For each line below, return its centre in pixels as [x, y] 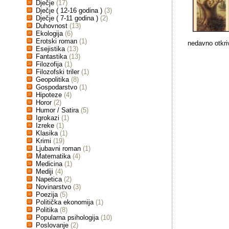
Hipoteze [49, 95]
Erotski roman [56, 41]
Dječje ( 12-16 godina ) [69, 10]
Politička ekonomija [65, 202]
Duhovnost [52, 26]
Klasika [47, 133]
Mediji [44, 171]
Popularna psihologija [67, 217]
